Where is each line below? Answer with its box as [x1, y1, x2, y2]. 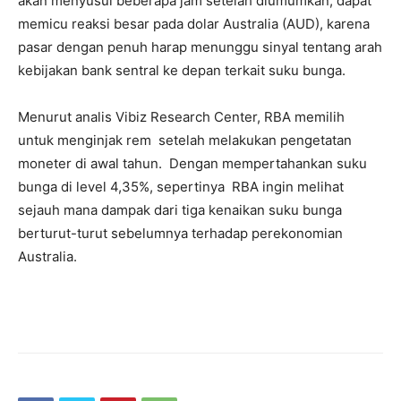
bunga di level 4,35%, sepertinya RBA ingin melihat [18, 177, 344, 195]
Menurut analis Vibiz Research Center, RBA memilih [18, 107, 345, 125]
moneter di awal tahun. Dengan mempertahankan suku [18, 154, 367, 172]
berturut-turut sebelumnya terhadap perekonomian [18, 224, 343, 242]
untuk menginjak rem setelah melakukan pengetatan [18, 131, 352, 149]
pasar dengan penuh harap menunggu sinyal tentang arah [18, 38, 382, 55]
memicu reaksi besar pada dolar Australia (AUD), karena [18, 14, 370, 32]
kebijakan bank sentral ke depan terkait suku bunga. [18, 61, 349, 79]
